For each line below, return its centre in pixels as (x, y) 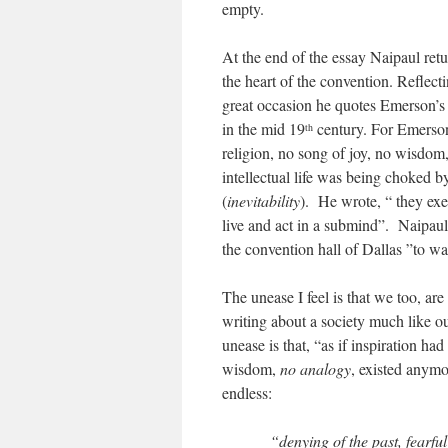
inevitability (263, 200)
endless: (247, 392)
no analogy (315, 368)
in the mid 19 (263, 128)
